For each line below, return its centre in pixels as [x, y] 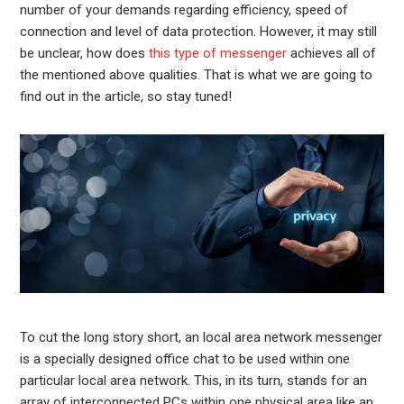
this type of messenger [217, 54]
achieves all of [331, 54]
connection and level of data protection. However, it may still [198, 32]
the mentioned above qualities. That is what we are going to [196, 75]
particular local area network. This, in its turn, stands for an [193, 381]
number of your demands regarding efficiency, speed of [184, 10]
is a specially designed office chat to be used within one [184, 359]
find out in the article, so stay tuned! [125, 97]
